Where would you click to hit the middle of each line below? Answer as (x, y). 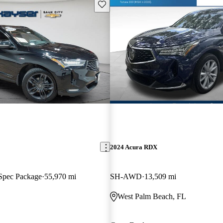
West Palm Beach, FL (152, 196)
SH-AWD (126, 176)
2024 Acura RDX (133, 147)
